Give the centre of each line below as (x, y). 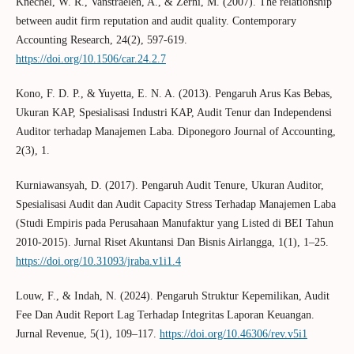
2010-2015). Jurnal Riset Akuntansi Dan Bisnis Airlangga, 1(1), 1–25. (172, 243)
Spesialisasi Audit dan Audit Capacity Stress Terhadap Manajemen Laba (175, 205)
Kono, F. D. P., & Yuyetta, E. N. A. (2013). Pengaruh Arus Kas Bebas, (174, 94)
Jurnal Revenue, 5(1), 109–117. (87, 334)
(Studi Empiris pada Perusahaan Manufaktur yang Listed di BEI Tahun (174, 224)
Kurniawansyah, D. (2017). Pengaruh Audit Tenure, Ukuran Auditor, (169, 186)
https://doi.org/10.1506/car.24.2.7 (90, 59)
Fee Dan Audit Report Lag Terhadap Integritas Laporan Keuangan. (165, 315)
